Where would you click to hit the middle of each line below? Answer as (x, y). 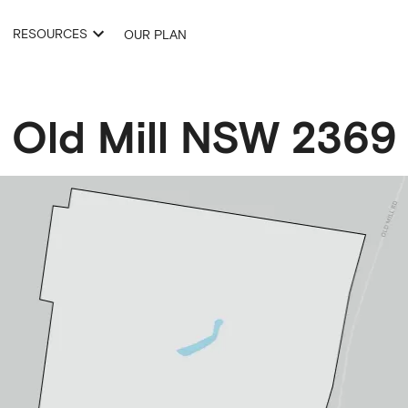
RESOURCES (50, 33)
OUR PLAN (155, 34)
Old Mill (90, 136)
